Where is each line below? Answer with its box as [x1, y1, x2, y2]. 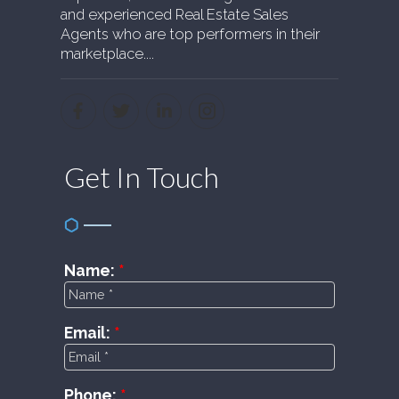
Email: [63, 322, 114, 342]
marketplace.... [60, 45, 154, 62]
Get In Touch [63, 159, 219, 194]
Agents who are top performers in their [60, 25, 320, 43]
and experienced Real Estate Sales [60, 5, 289, 23]
